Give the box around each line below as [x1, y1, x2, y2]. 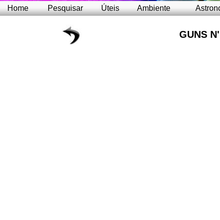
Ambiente [137, 4, 170, 12]
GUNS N [179, 29, 217, 40]
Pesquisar [47, 4, 83, 12]
